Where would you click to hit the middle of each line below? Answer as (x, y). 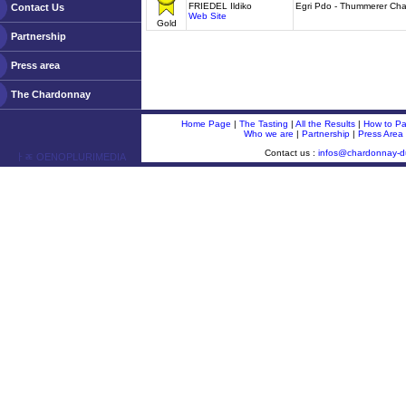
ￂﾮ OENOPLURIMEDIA (71, 157)
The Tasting (264, 124)
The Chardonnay (51, 94)
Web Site (208, 16)
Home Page (206, 124)
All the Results (325, 124)
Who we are (269, 134)
